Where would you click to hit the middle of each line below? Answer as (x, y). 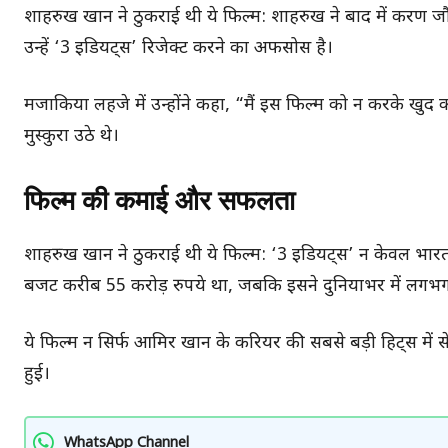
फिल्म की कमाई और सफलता (159, 200)
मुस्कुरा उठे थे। (71, 136)
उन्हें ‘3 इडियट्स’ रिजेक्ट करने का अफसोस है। (178, 48)
